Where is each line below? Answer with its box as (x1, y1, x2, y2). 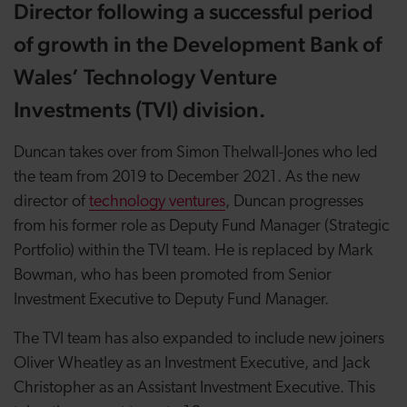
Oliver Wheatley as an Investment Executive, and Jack (14, 355, 370, 372)
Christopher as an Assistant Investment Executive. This (14, 380, 375, 397)
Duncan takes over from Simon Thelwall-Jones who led (14, 144, 378, 162)
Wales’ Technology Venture (14, 64, 277, 90)
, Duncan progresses (225, 194, 363, 211)
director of (14, 194, 89, 211)
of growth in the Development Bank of (14, 31, 382, 57)
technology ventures (89, 194, 225, 211)
